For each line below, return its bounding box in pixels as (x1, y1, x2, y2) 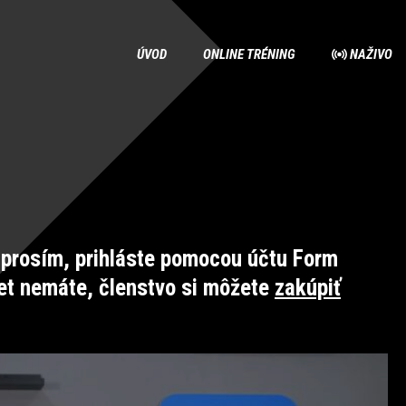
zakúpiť (275, 275, 341, 301)
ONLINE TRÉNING (203, 46, 295, 63)
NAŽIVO (350, 46, 392, 63)
